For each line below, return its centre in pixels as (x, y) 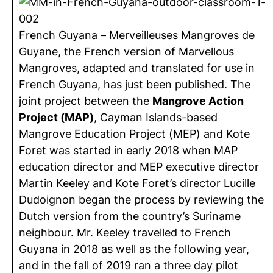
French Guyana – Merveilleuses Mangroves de (137, 35)
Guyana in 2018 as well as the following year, (134, 249)
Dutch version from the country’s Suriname (130, 216)
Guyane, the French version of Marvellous (126, 51)
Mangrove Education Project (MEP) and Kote (134, 134)
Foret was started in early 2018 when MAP (128, 150)
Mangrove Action (198, 101)
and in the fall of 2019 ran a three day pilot (129, 265)
